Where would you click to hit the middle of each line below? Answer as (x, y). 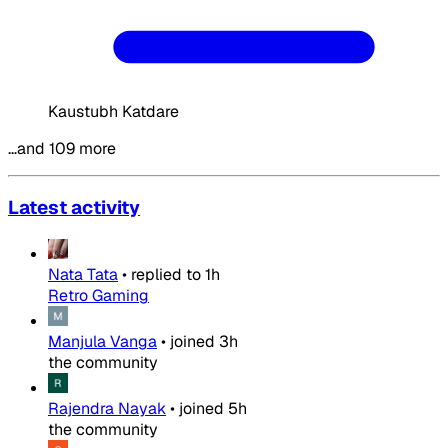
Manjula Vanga (102, 342)
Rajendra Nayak (107, 409)
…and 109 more (62, 148)
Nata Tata (83, 275)
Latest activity (74, 208)
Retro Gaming (98, 296)
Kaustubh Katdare (113, 111)
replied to (166, 275)
